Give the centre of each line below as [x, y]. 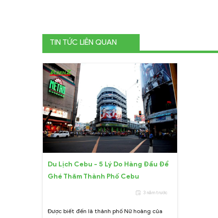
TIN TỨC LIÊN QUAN [83, 42]
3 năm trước [155, 192]
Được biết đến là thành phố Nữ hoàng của [105, 211]
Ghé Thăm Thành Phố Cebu [93, 176]
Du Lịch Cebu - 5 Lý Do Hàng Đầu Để [108, 164]
